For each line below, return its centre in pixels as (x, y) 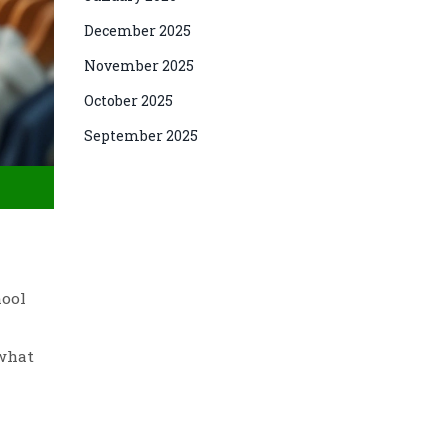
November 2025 (138, 65)
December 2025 (137, 30)
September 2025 (140, 135)
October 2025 (128, 100)
